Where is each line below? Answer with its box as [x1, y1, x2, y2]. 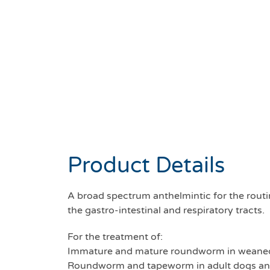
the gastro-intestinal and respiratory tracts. [67, 204, 265, 217]
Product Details [67, 152, 225, 179]
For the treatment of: [67, 231, 163, 243]
